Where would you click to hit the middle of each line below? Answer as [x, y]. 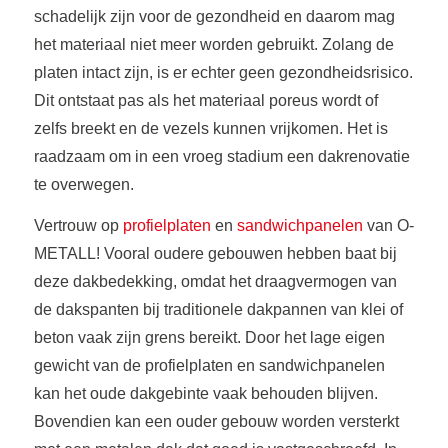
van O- [388, 226]
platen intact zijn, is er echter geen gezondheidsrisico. [223, 72]
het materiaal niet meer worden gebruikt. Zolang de [213, 44]
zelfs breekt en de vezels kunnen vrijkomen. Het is [210, 128]
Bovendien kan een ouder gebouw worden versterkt [216, 422]
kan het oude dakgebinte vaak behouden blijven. [205, 394]
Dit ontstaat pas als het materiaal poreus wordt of [205, 100]
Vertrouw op [78, 226]
